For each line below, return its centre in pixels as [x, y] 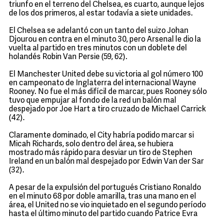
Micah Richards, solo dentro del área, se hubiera [91, 144]
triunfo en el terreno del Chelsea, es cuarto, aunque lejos [107, 5]
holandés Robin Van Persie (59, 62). [68, 57]
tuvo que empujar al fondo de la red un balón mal [93, 101]
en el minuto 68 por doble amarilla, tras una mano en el [102, 197]
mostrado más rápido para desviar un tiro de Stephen [101, 153]
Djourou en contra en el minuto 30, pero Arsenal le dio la [105, 40]
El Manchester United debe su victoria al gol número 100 [106, 75]
